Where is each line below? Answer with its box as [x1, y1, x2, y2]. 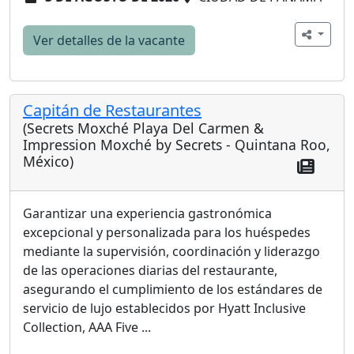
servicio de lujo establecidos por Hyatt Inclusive [23, 299, 306, 317]
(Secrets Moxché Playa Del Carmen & [23, 119, 264, 138]
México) [23, 152, 73, 171]
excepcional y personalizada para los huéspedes [23, 224, 311, 241]
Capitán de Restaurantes [23, 100, 201, 122]
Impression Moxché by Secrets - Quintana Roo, [23, 135, 330, 155]
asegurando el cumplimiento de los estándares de [23, 281, 322, 298]
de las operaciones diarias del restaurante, [23, 262, 277, 279]
